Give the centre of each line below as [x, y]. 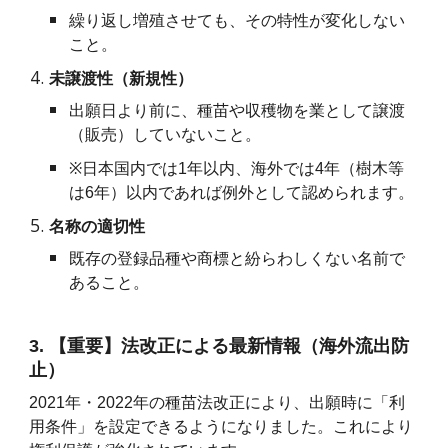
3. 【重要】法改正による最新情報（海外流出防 [219, 346]
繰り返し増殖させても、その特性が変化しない [237, 21]
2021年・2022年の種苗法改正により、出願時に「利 [217, 403]
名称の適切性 [97, 227]
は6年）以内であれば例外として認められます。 [242, 193]
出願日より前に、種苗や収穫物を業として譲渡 [237, 111]
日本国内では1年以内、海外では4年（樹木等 [243, 169]
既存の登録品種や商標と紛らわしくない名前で [237, 259]
